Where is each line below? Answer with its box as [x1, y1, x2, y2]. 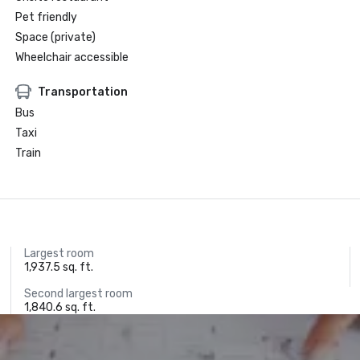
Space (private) [14, 31, 96, 44]
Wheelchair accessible [14, 51, 129, 64]
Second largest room [24, 287, 133, 301]
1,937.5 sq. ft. [24, 260, 94, 274]
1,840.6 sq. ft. [24, 301, 96, 314]
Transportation [37, 84, 128, 99]
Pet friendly [14, 10, 77, 24]
